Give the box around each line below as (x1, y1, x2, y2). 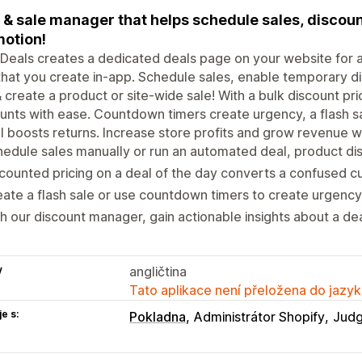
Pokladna (129, 308, 186, 325)
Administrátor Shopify (194, 308, 325, 325)
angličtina (129, 263, 187, 280)
